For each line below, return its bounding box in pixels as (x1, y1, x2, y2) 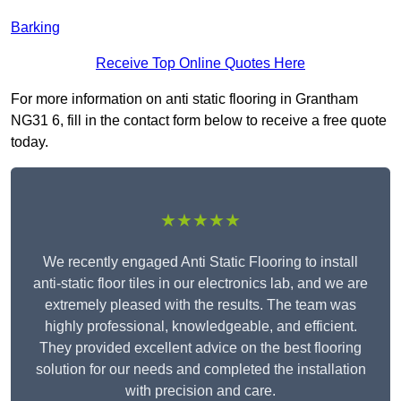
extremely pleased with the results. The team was (45, 297, 356, 313)
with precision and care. (125, 383, 276, 399)
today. (11, 134, 48, 150)
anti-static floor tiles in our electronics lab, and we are (33, 276, 368, 292)
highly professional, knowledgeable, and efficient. (44, 319, 357, 335)
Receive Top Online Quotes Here (96, 55, 305, 72)
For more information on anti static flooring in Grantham (11, 91, 358, 107)
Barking (11, 20, 60, 36)
